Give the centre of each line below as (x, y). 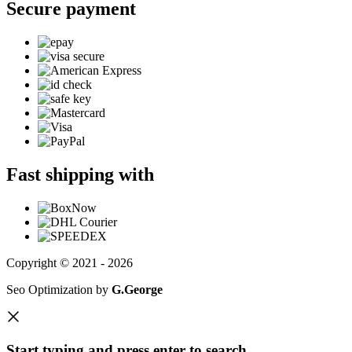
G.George (137, 290)
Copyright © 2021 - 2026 (70, 263)
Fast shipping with (80, 175)
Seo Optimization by (59, 290)
